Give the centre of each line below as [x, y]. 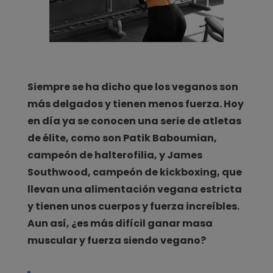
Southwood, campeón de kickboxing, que [134, 172]
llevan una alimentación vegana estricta [134, 189]
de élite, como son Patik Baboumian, [122, 138]
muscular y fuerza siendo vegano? [116, 240]
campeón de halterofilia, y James [115, 155]
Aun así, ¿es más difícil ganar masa [120, 223]
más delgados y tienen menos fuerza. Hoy [135, 104]
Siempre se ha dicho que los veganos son [133, 87]
